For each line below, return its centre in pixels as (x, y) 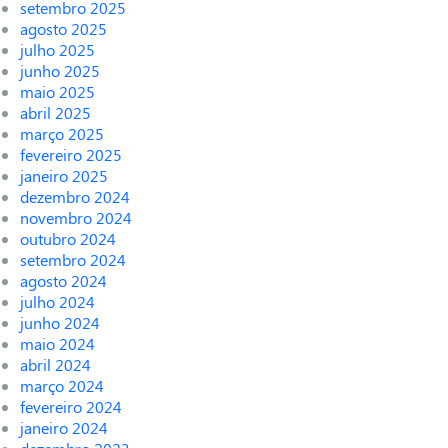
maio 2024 (57, 344)
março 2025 (62, 134)
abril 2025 (55, 113)
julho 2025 (57, 50)
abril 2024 (55, 365)
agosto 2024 (63, 281)
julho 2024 (57, 302)
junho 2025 (60, 71)
